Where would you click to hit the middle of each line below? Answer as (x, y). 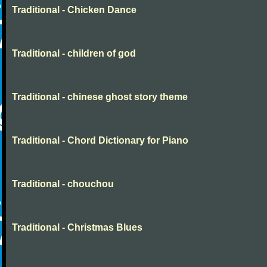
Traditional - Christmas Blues (77, 227)
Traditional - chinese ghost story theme (100, 97)
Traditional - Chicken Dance (74, 10)
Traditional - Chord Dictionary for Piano (100, 140)
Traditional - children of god (74, 53)
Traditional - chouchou (63, 184)
